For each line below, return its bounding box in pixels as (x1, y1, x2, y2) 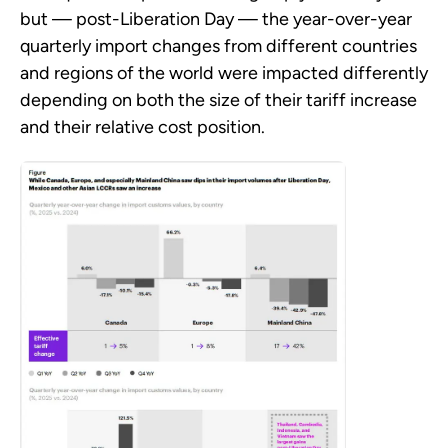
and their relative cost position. (20, 116, 265, 139)
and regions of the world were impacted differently (20, 62, 428, 85)
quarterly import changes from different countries (20, 35, 417, 58)
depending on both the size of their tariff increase (20, 89, 417, 112)
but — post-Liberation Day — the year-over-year (20, 8, 412, 31)
